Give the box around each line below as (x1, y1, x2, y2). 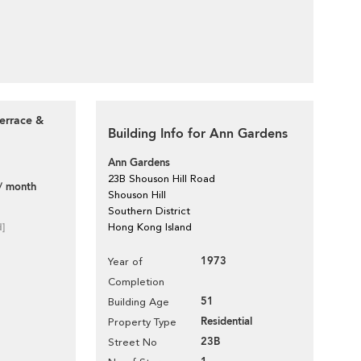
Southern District (108, 205, 190, 217)
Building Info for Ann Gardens (108, 125, 288, 143)
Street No (108, 336, 157, 348)
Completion (108, 276, 164, 288)
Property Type (108, 316, 176, 328)
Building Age (108, 296, 169, 308)
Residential (201, 314, 252, 329)
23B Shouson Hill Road (108, 172, 215, 185)
